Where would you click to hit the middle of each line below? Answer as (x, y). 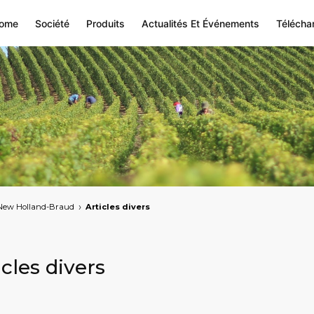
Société (52, 23)
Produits (105, 23)
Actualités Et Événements (200, 23)
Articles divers (118, 207)
